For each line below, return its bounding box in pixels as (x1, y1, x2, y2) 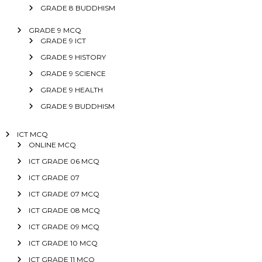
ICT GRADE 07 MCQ (28, 189, 99, 198)
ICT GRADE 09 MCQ (28, 222, 99, 231)
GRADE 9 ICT (40, 36, 86, 45)
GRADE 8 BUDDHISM (40, 3, 115, 12)
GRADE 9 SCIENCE (40, 68, 106, 78)
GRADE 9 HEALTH (40, 85, 103, 94)
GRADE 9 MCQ (28, 25, 81, 35)
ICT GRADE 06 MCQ (28, 156, 99, 166)
